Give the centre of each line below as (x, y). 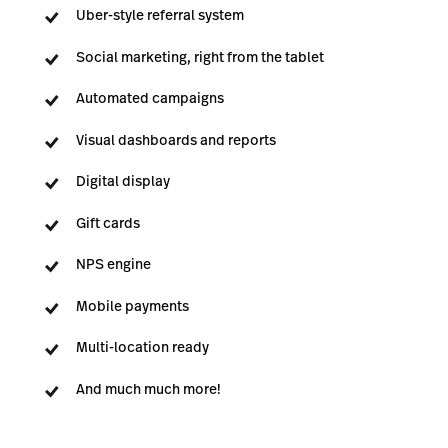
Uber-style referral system (160, 15)
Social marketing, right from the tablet (200, 56)
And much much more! (148, 388)
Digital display (123, 181)
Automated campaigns (150, 98)
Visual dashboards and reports (176, 139)
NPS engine (113, 264)
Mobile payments (132, 305)
